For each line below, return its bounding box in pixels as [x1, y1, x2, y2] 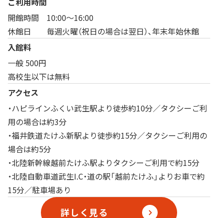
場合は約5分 [8, 143, 51, 155]
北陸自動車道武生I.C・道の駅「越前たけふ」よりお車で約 [12, 170, 205, 182]
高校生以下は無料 [8, 70, 70, 82]
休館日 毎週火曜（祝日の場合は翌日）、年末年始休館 [8, 25, 199, 37]
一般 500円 [8, 56, 46, 69]
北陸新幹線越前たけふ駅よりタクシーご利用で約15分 [12, 156, 200, 168]
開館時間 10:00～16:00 [8, 11, 93, 23]
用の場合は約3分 [8, 115, 67, 127]
